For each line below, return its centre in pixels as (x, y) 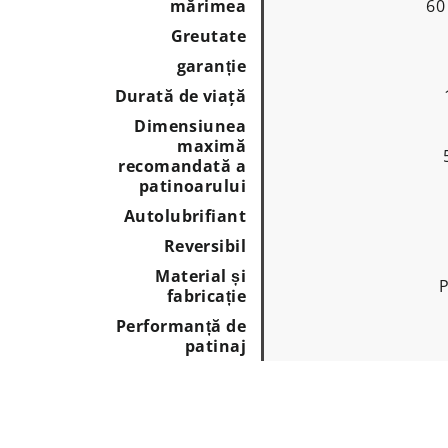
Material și (200, 275)
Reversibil (204, 245)
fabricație (206, 295)
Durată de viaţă (180, 95)
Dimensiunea (190, 125)
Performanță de (181, 325)
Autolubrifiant (185, 215)
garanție (211, 65)
